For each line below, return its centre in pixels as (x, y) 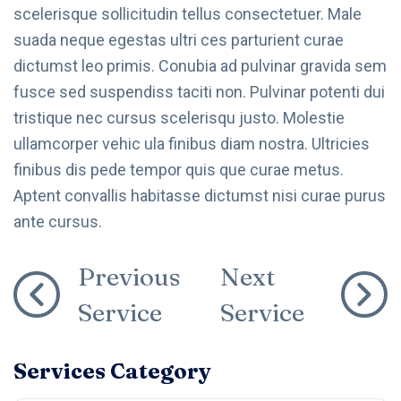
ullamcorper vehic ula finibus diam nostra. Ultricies (192, 143)
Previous (129, 276)
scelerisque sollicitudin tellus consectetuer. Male (188, 13)
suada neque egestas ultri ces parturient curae (179, 39)
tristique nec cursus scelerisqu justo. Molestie (179, 117)
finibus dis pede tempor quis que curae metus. (179, 169)
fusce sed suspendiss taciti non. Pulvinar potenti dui (199, 91)
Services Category (112, 371)
